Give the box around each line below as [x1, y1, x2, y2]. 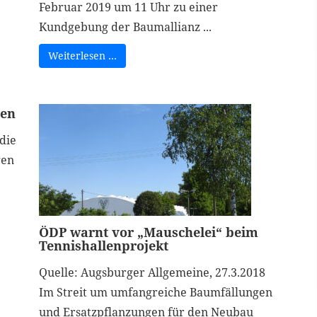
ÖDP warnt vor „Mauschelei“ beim [38, 224, 258, 241]
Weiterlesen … [47, 49, 117, 62]
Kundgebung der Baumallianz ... [38, 19, 212, 35]
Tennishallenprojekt [38, 237, 168, 254]
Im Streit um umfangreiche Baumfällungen [38, 284, 272, 300]
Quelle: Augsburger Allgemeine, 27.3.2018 [38, 265, 265, 280]
